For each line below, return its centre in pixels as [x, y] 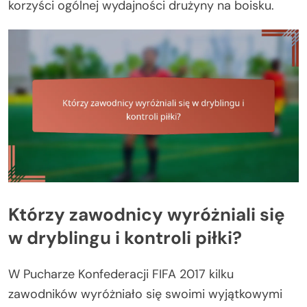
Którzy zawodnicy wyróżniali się [147, 215]
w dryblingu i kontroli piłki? [125, 238]
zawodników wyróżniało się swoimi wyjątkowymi [145, 294]
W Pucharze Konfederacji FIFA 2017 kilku [121, 274]
